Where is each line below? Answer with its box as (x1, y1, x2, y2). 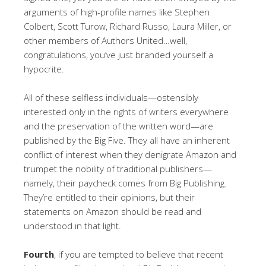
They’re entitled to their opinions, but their (24, 191, 195, 203)
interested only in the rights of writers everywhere (24, 105, 229, 118)
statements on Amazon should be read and (24, 205, 201, 217)
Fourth (24, 248, 54, 260)
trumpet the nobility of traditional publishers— (24, 162, 212, 175)
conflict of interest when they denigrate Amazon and (24, 148, 236, 160)
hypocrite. (24, 62, 64, 75)
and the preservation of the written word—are (24, 119, 213, 132)
